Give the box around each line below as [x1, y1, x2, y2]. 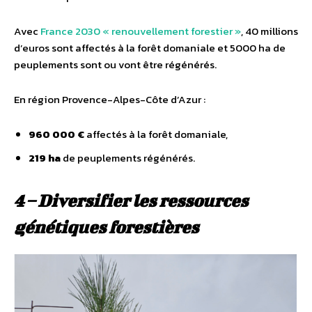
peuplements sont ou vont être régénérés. [14, 56, 217, 73]
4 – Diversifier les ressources [14, 191, 248, 211]
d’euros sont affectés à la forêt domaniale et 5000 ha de [14, 40, 286, 56]
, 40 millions [241, 23, 298, 40]
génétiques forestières [14, 217, 198, 237]
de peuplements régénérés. [63, 150, 195, 166]
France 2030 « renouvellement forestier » [40, 23, 241, 40]
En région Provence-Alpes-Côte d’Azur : [14, 91, 205, 108]
